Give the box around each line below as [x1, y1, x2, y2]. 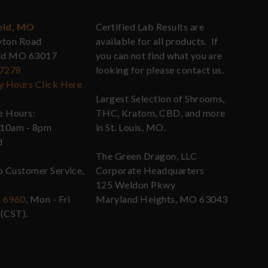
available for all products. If [96, 35, 218, 47]
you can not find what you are [96, 50, 223, 62]
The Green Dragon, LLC [96, 150, 197, 162]
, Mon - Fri [25, 193, 71, 205]
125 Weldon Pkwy [96, 179, 176, 191]
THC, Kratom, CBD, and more [96, 107, 226, 119]
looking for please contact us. [96, 64, 224, 76]
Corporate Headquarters [96, 165, 205, 176]
